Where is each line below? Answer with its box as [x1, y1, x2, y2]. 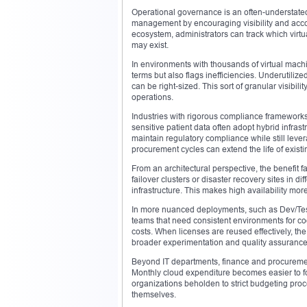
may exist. [132, 39, 169, 50]
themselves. [132, 288, 176, 299]
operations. [132, 91, 173, 102]
